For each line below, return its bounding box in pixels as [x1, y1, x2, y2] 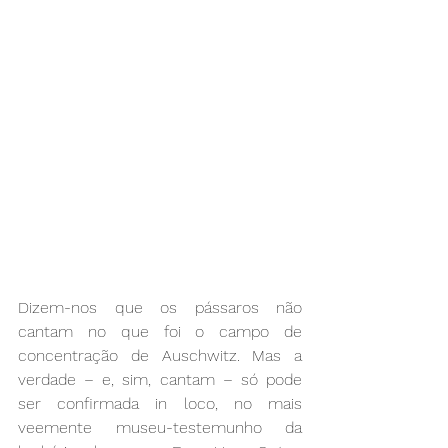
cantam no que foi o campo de [18, 322, 302, 342]
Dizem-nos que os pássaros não [18, 298, 302, 318]
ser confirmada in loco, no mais [18, 394, 302, 414]
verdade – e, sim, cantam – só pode [18, 370, 302, 390]
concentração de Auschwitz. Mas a [18, 346, 302, 366]
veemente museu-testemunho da [18, 418, 302, 438]
